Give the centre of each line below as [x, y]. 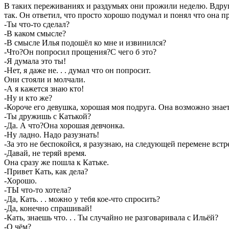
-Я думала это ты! [35, 61]
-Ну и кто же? [28, 98]
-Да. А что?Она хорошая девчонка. [65, 125]
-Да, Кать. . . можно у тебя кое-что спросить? [82, 199]
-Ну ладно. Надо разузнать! [52, 134]
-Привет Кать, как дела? [46, 171]
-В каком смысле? [35, 33]
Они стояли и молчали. [46, 79]
